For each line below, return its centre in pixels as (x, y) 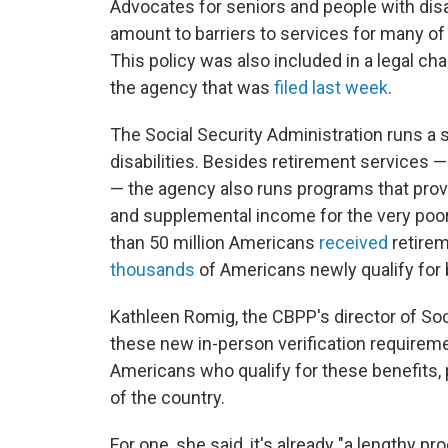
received (353, 242)
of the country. (167, 397)
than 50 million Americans (214, 242)
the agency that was (192, 87)
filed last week (331, 87)
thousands (152, 269)
